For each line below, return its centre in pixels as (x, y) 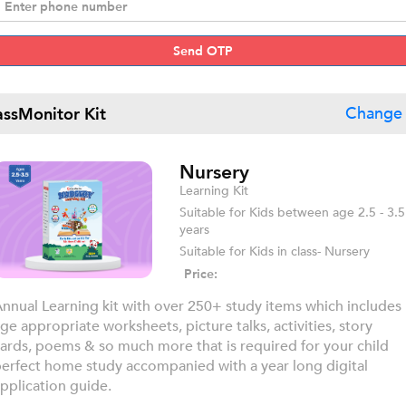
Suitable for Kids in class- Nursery (274, 251)
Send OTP (203, 51)
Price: (200, 274)
